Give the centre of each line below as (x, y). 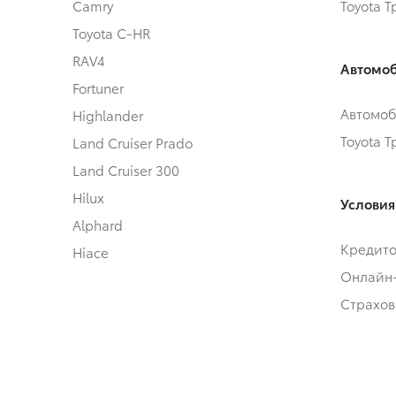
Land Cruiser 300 (126, 170)
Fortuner (98, 88)
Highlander (108, 115)
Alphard (98, 225)
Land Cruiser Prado (133, 143)
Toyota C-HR (111, 33)
